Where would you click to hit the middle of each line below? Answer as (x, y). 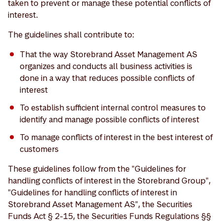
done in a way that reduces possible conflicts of (107, 78)
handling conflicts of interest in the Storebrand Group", (109, 181)
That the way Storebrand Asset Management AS (109, 54)
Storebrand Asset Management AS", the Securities (100, 204)
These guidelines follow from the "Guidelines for (97, 169)
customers (39, 149)
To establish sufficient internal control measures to (113, 108)
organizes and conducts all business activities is (106, 66)
